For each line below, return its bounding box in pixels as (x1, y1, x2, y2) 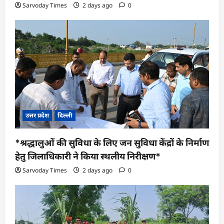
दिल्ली (57, 110, 72, 119)
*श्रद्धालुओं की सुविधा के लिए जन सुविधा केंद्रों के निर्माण (15, 137, 209, 148)
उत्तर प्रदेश (25, 110, 49, 119)
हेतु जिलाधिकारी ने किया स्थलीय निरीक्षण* (15, 150, 160, 161)
